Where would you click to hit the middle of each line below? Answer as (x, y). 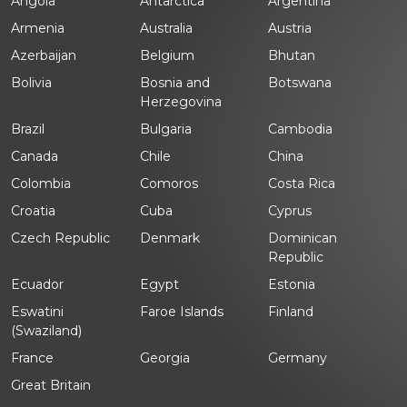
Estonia (292, 284)
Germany (298, 357)
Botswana (300, 82)
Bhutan (292, 55)
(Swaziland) (46, 330)
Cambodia (301, 129)
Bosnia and (174, 82)
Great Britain (51, 385)
